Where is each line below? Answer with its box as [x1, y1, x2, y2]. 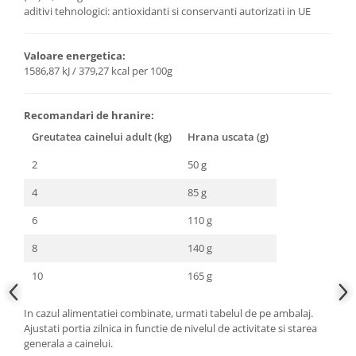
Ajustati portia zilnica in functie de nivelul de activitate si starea [24, 320, 317, 335]
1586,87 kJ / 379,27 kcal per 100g [24, 63, 172, 78]
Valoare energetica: [24, 48, 126, 63]
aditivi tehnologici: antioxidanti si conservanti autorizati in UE [24, 3, 311, 18]
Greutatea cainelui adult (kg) [32, 129, 172, 144]
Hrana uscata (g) [188, 129, 269, 144]
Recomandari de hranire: [24, 107, 154, 122]
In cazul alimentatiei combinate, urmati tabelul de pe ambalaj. [24, 305, 313, 320]
